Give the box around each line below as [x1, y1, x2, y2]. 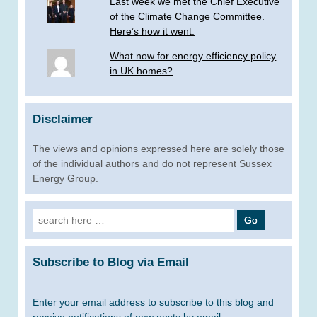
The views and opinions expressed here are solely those [33, 142, 284, 154]
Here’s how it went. [110, 25, 195, 37]
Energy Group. [33, 172, 98, 184]
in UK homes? [110, 64, 173, 76]
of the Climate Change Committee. [110, 10, 265, 22]
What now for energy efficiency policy [110, 50, 277, 62]
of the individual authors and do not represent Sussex [33, 157, 272, 169]
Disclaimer [33, 112, 93, 126]
